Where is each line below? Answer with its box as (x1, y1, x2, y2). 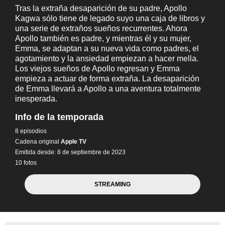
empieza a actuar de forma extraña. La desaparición (15, 74, 199, 83)
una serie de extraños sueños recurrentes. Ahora (15, 24, 187, 33)
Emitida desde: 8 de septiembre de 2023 (15, 148, 126, 156)
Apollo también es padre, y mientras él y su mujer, (15, 34, 191, 43)
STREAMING (94, 180, 131, 188)
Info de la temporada (15, 111, 103, 122)
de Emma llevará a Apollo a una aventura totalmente (15, 84, 201, 93)
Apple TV (59, 138, 86, 145)
